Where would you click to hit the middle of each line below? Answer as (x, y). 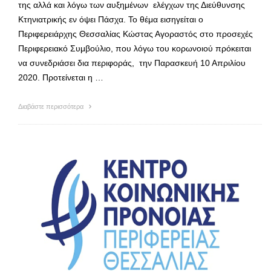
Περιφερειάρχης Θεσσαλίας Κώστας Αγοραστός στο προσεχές (137, 34)
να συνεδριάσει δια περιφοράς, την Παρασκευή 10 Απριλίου (132, 63)
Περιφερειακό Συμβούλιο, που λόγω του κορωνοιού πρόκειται (135, 48)
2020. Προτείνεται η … (61, 77)
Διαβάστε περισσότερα (52, 106)
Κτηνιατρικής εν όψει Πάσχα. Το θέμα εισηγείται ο (111, 19)
